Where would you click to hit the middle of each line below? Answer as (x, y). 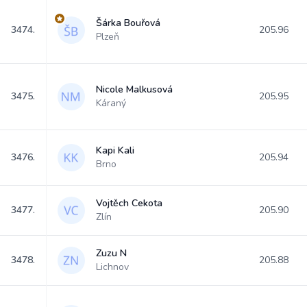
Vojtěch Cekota (129, 203)
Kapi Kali (115, 150)
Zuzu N (111, 253)
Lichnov (112, 267)
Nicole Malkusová (134, 89)
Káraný (111, 103)
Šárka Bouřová (128, 23)
